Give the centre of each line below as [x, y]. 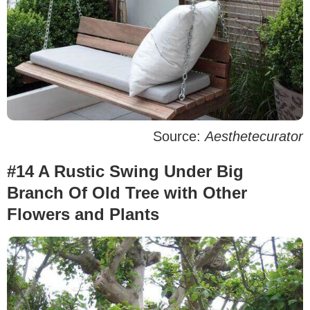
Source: [179, 137]
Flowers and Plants [83, 215]
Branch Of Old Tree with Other [127, 193]
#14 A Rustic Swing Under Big [125, 172]
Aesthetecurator [254, 137]
